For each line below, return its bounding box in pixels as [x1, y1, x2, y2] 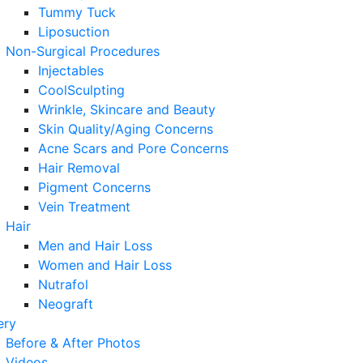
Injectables [38, 62, 104, 79]
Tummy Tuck [38, 4, 116, 20]
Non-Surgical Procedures [6, 43, 160, 59]
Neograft [38, 296, 93, 312]
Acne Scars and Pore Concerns [38, 140, 228, 156]
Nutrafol [38, 276, 88, 293]
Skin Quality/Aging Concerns [38, 121, 213, 137]
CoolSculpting [38, 82, 125, 98]
